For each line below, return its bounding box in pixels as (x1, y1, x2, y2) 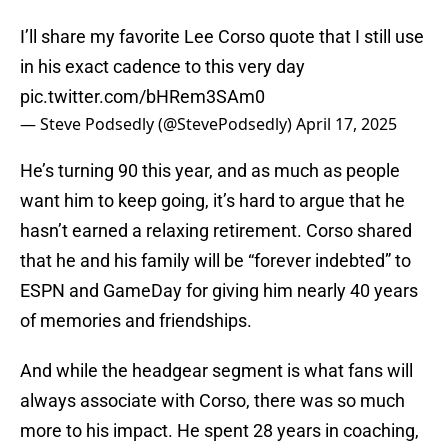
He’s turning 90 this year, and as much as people (20, 160, 400, 182)
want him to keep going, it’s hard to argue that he (20, 190, 405, 212)
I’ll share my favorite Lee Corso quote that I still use (20, 26, 424, 48)
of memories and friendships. (20, 310, 252, 332)
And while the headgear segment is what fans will (20, 360, 413, 382)
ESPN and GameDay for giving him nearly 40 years (20, 280, 418, 302)
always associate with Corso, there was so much (20, 390, 405, 412)
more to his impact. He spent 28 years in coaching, (20, 420, 419, 442)
